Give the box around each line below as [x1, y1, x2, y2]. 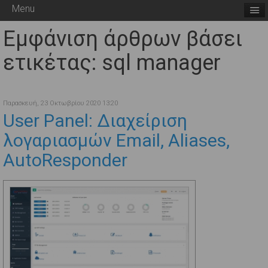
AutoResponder [3, 150, 127, 170]
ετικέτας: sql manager [3, 50, 221, 75]
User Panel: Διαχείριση [3, 110, 187, 131]
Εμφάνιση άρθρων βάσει [3, 26, 242, 51]
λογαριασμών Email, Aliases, [3, 130, 230, 151]
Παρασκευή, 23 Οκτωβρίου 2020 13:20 [3, 99, 118, 107]
